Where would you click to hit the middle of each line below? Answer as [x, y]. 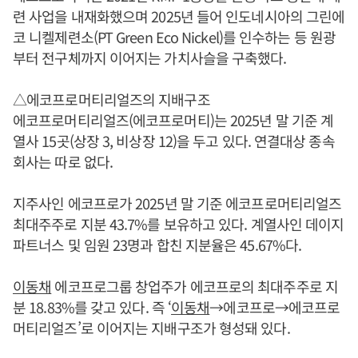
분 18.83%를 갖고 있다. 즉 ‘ [92, 306]
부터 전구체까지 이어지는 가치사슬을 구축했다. [150, 57]
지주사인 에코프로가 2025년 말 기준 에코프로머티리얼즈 [177, 203]
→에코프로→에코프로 [275, 306]
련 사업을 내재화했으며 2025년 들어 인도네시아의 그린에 [179, 16]
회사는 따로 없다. [63, 161]
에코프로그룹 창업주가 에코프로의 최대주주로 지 [195, 286]
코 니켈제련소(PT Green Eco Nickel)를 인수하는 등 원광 [174, 36]
